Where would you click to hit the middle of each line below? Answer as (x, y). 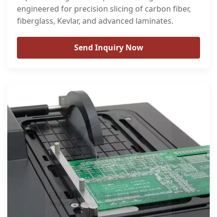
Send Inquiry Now (108, 47)
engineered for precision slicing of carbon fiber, (104, 9)
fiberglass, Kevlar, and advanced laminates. (95, 21)
